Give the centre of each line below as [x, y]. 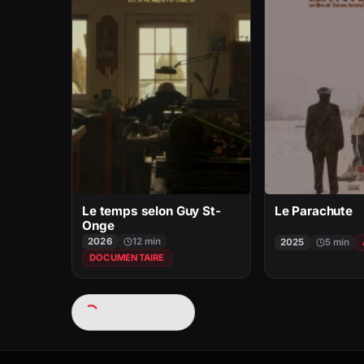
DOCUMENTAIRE [127, 257]
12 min [146, 241]
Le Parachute [313, 211]
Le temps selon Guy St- [152, 211]
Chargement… [141, 312]
